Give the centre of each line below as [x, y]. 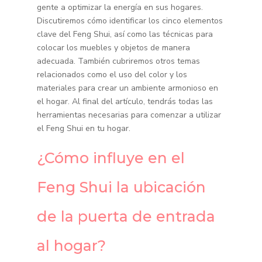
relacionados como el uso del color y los [112, 75]
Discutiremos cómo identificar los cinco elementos [130, 21]
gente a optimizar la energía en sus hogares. [120, 8]
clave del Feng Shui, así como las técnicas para [125, 35]
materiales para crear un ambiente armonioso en [127, 88]
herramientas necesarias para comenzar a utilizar [129, 115]
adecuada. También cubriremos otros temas [118, 61]
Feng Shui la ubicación [121, 187]
